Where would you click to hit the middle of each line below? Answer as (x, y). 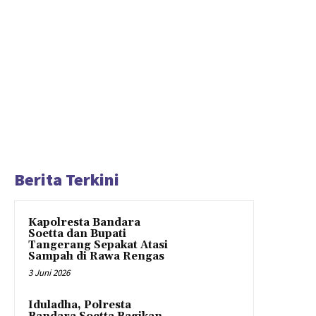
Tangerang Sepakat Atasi (98, 245)
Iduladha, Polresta (80, 305)
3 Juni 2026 (49, 273)
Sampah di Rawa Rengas (96, 256)
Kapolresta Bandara (84, 223)
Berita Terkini (67, 180)
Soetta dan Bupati (77, 234)
